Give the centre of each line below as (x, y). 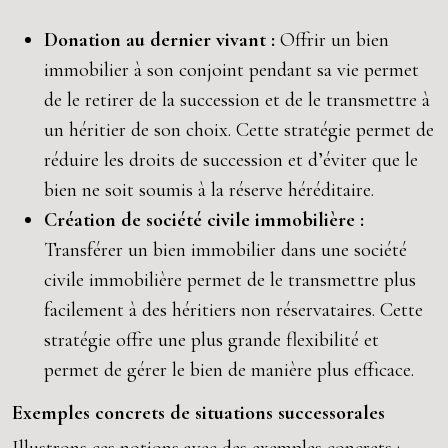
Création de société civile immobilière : (204, 220)
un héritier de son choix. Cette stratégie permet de (239, 130)
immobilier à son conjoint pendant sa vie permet (231, 70)
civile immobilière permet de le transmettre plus (230, 280)
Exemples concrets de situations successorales (198, 413)
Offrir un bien (334, 40)
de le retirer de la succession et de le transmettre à (237, 100)
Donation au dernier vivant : (162, 40)
